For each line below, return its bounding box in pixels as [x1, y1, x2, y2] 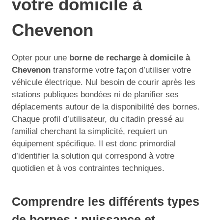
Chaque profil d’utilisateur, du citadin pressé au [12, 114, 184, 124]
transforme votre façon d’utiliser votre [51, 65, 191, 75]
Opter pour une [12, 53, 69, 62]
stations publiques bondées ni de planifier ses [12, 89, 179, 99]
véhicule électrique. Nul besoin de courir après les [12, 77, 195, 87]
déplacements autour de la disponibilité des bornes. [12, 102, 200, 111]
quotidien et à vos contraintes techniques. [12, 163, 165, 173]
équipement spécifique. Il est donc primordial [12, 138, 176, 148]
